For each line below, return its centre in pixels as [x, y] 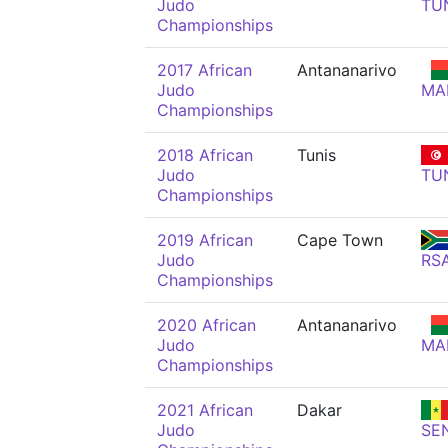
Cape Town [340, 240]
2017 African [204, 70]
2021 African [205, 410]
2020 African [206, 325]
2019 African [205, 240]
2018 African [205, 155]
